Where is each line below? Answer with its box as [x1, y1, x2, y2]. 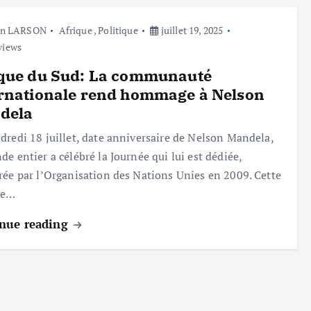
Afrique [58, 24, 92, 37]
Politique [98, 24, 138, 37]
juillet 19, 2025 [158, 24, 224, 37]
